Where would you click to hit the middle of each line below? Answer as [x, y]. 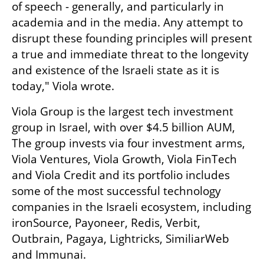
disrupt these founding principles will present [132, 38]
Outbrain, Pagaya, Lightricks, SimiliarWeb [121, 238]
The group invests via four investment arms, [128, 143]
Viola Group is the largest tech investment [123, 111]
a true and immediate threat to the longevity [130, 54]
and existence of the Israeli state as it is [115, 70]
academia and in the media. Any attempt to [127, 22]
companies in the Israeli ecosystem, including [131, 207]
